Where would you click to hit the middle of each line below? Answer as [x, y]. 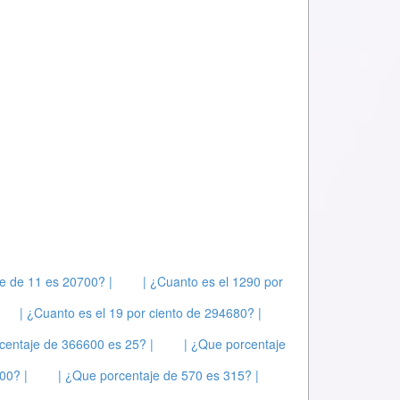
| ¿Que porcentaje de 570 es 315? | [158, 375]
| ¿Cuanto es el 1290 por [213, 281]
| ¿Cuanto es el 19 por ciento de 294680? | [141, 312]
